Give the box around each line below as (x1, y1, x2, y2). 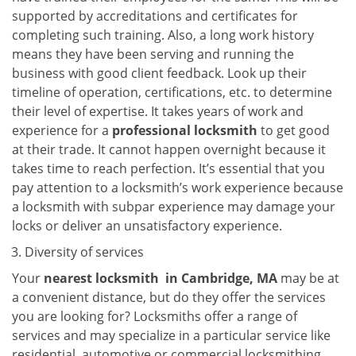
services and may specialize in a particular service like (12, 327, 331, 344)
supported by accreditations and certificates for (12, 7, 298, 25)
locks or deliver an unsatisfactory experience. (12, 217, 285, 234)
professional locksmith (112, 122, 257, 139)
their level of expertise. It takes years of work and (12, 103, 304, 120)
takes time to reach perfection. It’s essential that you (12, 160, 325, 177)
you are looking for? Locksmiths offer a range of (12, 308, 297, 325)
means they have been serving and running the (12, 45, 294, 63)
